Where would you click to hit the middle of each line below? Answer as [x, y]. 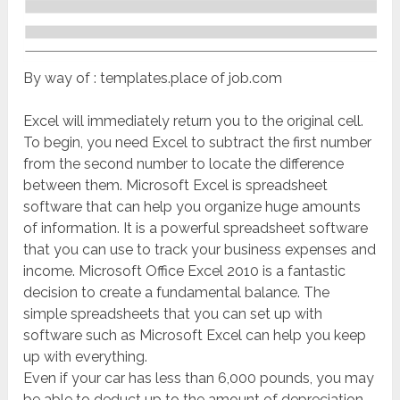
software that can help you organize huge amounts [192, 207]
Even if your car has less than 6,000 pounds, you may [199, 379]
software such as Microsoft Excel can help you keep [195, 336]
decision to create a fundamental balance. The [177, 293]
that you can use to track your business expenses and [200, 250]
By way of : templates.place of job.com [153, 79]
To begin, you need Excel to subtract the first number [198, 143]
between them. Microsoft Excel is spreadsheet [176, 186]
